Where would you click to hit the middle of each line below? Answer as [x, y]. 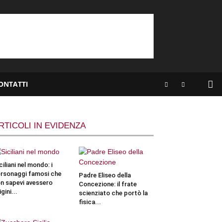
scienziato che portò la [113, 193]
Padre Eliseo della [105, 175]
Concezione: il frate [108, 184]
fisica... [90, 202]
